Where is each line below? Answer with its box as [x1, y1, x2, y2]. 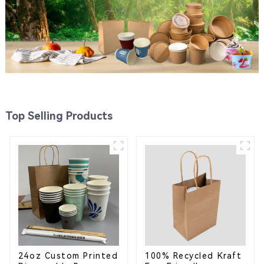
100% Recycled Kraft [144, 250, 242, 260]
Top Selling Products [5, 109, 113, 122]
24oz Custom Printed [18, 250, 118, 260]
